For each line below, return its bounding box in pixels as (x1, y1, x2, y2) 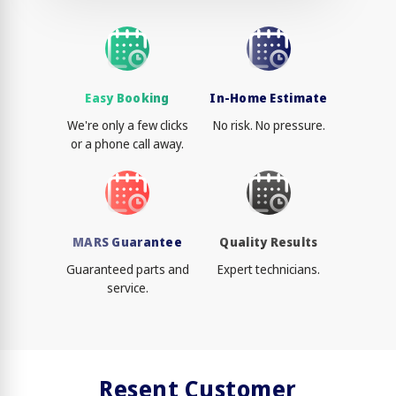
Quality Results (219, 233, 318, 251)
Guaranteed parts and (65, 261, 189, 278)
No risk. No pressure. (212, 117, 325, 134)
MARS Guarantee (72, 233, 182, 251)
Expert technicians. (217, 261, 320, 278)
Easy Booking (85, 89, 170, 107)
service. (106, 279, 148, 297)
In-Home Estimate (209, 89, 328, 107)
